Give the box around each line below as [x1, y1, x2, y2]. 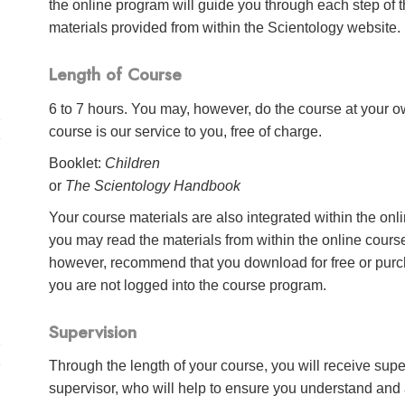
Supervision [49, 319, 137, 344]
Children [105, 155, 161, 171]
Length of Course [49, 62, 183, 88]
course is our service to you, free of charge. [49, 123, 323, 139]
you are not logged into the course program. [49, 277, 327, 293]
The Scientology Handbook [65, 177, 241, 193]
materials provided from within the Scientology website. [49, 19, 401, 35]
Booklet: [49, 155, 106, 171]
